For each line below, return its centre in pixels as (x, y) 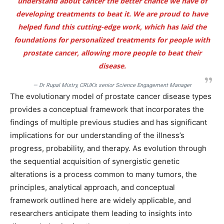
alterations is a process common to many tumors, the (103, 174)
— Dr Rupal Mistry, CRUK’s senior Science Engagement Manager (112, 85)
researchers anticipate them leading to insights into (101, 213)
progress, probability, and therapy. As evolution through (108, 148)
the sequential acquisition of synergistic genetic (95, 161)
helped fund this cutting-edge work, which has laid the (112, 27)
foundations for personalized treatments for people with (112, 40)
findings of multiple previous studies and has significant (108, 122)
